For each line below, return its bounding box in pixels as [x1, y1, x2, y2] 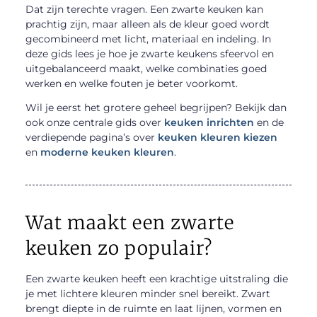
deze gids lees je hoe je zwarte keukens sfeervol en [25, 47, 274, 60]
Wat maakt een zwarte [25, 210, 234, 234]
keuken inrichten [163, 115, 254, 129]
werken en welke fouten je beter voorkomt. [25, 76, 238, 90]
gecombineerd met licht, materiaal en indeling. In [25, 32, 271, 45]
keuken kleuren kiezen [157, 130, 277, 144]
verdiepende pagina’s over [25, 130, 158, 144]
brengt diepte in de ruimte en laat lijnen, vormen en [25, 301, 282, 315]
